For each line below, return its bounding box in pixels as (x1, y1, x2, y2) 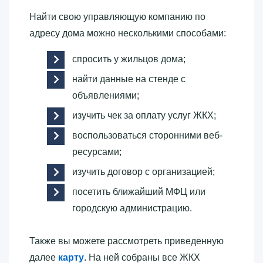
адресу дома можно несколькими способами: (29, 28, 226, 38)
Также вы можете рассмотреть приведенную (29, 235, 224, 246)
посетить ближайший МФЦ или (72, 186, 205, 197)
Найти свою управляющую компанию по (29, 11, 205, 22)
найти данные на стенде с (72, 73, 186, 84)
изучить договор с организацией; (72, 166, 215, 177)
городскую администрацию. (72, 203, 192, 213)
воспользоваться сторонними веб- (72, 130, 222, 140)
